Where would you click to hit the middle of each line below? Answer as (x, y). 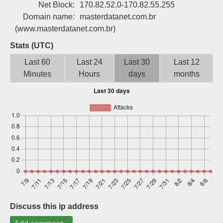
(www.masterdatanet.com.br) (65, 29)
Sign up (165, 11)
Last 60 (37, 62)
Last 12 (186, 62)
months (186, 74)
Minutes (37, 74)
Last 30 (137, 62)
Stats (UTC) (32, 46)
